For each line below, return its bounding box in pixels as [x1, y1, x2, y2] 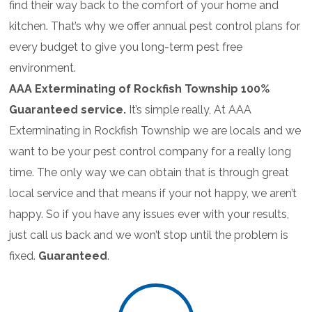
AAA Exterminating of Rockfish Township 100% [9, 82, 270, 96]
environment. [9, 61, 77, 75]
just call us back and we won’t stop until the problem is [9, 228, 289, 242]
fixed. [9, 249, 39, 263]
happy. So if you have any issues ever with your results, [9, 208, 290, 221]
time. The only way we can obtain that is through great [9, 166, 290, 180]
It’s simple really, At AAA [126, 103, 252, 117]
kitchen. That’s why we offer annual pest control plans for [9, 19, 301, 33]
